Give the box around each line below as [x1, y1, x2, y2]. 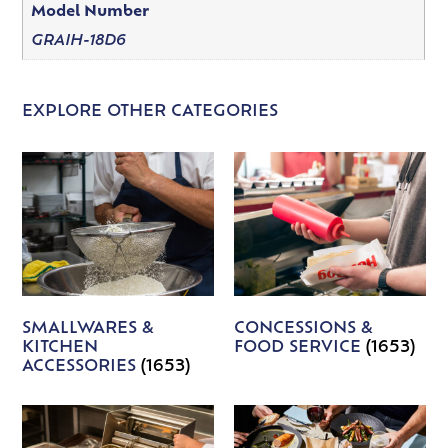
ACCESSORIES [22, 359, 142, 376]
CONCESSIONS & [234, 321, 373, 338]
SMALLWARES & [22, 321, 155, 338]
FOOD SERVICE [234, 340, 366, 357]
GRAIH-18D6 [30, 33, 126, 49]
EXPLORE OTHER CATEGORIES [22, 104, 279, 121]
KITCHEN [22, 340, 99, 357]
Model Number [30, 5, 149, 21]
